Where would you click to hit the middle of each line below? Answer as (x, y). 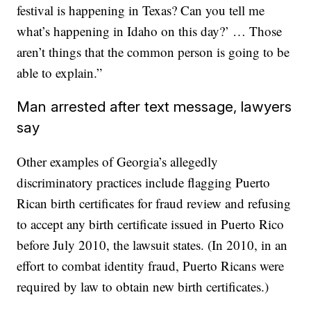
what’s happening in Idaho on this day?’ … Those (150, 31)
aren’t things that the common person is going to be (153, 52)
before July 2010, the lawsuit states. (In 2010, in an (152, 245)
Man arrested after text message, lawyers (154, 107)
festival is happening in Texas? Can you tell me (141, 10)
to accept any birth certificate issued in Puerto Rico (151, 224)
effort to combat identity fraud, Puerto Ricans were (151, 266)
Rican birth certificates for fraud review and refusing (154, 203)
